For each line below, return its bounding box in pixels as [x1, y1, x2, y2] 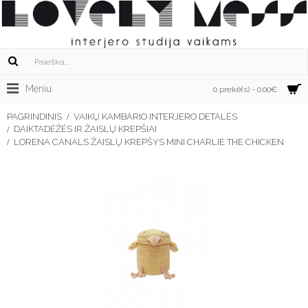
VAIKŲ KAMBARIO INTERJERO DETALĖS [74, 111, 237, 122]
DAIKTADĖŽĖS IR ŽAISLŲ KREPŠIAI [14, 124, 157, 135]
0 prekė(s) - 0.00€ [213, 85, 277, 94]
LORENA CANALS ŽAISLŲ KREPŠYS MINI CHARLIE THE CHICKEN [14, 136, 284, 147]
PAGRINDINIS [7, 111, 62, 122]
